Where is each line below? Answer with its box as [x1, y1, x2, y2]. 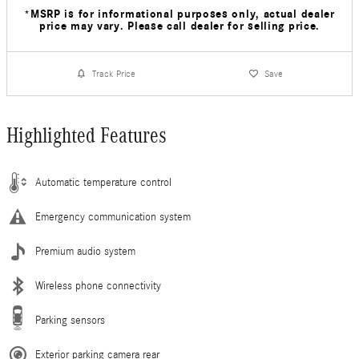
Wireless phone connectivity [35, 280, 161, 292]
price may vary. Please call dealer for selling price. [38, 19, 321, 33]
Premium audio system [35, 245, 135, 258]
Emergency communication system [35, 211, 191, 224]
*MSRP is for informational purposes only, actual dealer [24, 7, 335, 21]
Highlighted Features [6, 123, 167, 147]
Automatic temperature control [35, 176, 171, 189]
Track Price [92, 67, 136, 79]
